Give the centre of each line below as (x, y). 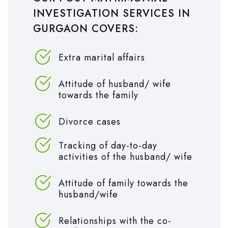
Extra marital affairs (102, 57)
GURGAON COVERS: (86, 28)
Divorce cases (90, 121)
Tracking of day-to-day (108, 145)
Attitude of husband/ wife (115, 84)
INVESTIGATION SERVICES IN (112, 13)
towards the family (98, 95)
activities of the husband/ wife (125, 156)
